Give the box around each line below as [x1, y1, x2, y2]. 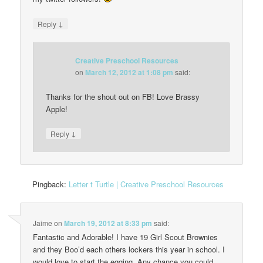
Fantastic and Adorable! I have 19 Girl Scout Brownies [33, 231, 218, 242]
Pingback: [32, 178, 69, 190]
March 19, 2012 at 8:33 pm [64, 217, 153, 228]
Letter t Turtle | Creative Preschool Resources [69, 178, 224, 190]
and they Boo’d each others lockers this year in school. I [33, 243, 225, 255]
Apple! [46, 103, 68, 115]
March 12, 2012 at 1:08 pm [85, 66, 174, 77]
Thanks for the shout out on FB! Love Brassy [46, 91, 200, 103]
